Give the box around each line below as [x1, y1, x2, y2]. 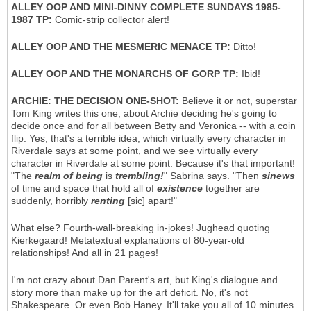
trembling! [115, 170, 164, 182]
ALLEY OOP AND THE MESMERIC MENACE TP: [11, 41, 233, 53]
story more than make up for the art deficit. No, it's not [11, 287, 248, 299]
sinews [262, 170, 295, 182]
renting [91, 195, 125, 207]
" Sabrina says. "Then [164, 170, 262, 182]
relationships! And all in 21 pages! [11, 247, 158, 259]
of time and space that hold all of [11, 183, 157, 194]
